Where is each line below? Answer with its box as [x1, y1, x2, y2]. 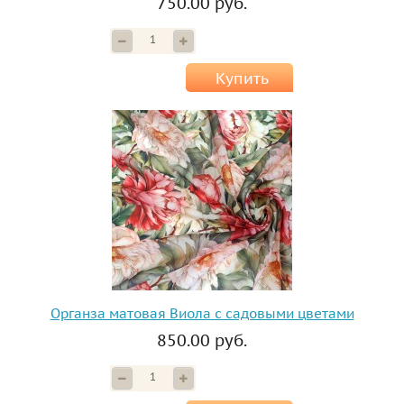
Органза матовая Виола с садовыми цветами [50, 305, 354, 323]
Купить [215, 69, 269, 89]
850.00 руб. [157, 330, 247, 352]
